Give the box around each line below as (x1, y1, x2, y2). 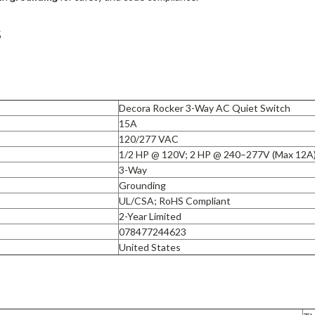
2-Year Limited (118, 210, 181, 223)
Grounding (118, 179, 166, 192)
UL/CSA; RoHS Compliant (118, 195, 231, 207)
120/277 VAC (118, 133, 179, 146)
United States (118, 241, 181, 254)
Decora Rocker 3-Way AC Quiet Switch (118, 102, 290, 115)
